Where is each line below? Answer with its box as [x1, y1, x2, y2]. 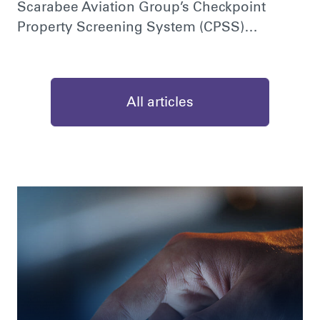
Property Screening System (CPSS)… [16, 21, 258, 36]
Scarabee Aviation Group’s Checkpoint [16, 1, 266, 16]
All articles [126, 96, 194, 110]
